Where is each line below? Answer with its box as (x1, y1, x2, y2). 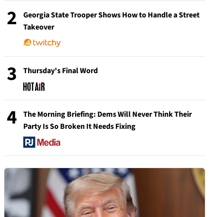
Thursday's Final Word (23, 65, 98, 76)
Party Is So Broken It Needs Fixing (23, 121, 136, 132)
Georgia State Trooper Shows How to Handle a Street (23, 9, 200, 20)
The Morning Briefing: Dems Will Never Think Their (23, 108, 192, 120)
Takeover (23, 21, 54, 32)
